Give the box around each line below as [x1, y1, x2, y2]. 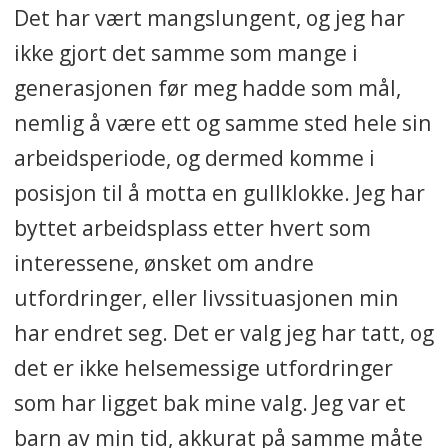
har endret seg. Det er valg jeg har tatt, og [13, 317, 434, 347]
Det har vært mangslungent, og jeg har [13, 2, 405, 32]
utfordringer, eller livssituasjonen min [13, 282, 399, 312]
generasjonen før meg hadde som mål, [13, 72, 401, 102]
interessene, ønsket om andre [13, 247, 314, 277]
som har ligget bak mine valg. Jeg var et [13, 387, 406, 417]
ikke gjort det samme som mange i [13, 37, 358, 67]
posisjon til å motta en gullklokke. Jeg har [13, 177, 425, 207]
